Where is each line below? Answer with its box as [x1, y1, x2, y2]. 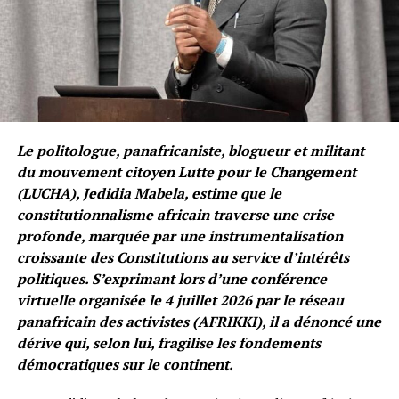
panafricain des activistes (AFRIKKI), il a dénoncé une [16, 311, 381, 331]
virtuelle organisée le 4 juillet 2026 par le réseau [16, 289, 344, 310]
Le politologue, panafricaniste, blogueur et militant [16, 140, 364, 160]
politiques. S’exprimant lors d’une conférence [16, 268, 327, 289]
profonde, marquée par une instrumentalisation [16, 225, 343, 246]
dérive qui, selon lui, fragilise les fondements [16, 332, 321, 353]
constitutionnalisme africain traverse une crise [16, 204, 334, 224]
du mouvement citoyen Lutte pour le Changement [16, 161, 356, 182]
